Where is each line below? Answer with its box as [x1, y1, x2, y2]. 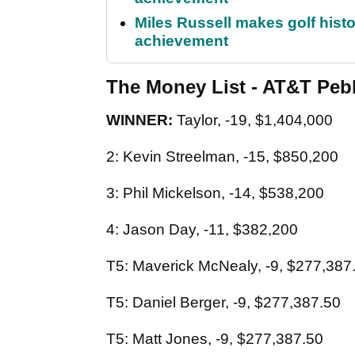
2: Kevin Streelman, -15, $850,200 [106, 148, 338, 166]
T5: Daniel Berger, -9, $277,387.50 [106, 294, 341, 311]
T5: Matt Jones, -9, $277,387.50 [106, 330, 323, 348]
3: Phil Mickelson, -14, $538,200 [106, 185, 324, 202]
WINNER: [106, 112, 173, 129]
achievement [135, 32, 228, 50]
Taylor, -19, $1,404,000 [173, 112, 333, 129]
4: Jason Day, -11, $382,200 [106, 221, 298, 239]
